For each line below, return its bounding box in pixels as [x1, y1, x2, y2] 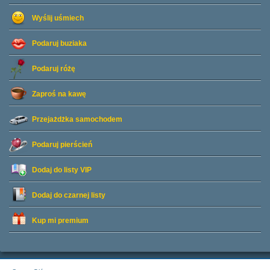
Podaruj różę [32, 64, 75, 73]
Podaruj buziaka [32, 39, 87, 48]
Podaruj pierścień [32, 140, 92, 149]
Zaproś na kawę [32, 90, 86, 98]
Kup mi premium [32, 216, 89, 225]
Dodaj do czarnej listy [32, 191, 105, 199]
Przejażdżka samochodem [32, 115, 122, 124]
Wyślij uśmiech [32, 14, 84, 22]
